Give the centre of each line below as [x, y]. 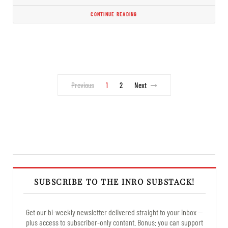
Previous [82, 85]
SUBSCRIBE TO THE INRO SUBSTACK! [115, 181]
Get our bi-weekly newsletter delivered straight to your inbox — [115, 212]
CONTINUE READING [114, 14]
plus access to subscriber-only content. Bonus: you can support [115, 222]
